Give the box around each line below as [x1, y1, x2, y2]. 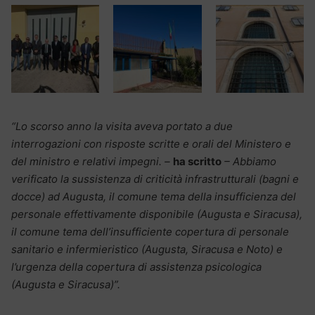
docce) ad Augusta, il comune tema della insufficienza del [11, 190, 296, 204]
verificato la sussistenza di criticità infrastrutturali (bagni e [11, 172, 299, 186]
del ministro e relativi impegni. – [11, 155, 173, 169]
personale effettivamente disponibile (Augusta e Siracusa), [11, 207, 302, 221]
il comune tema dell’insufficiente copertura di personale [11, 225, 289, 239]
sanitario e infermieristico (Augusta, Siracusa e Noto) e [11, 243, 283, 257]
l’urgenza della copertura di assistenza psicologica [11, 260, 262, 274]
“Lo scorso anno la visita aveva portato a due [11, 120, 233, 134]
